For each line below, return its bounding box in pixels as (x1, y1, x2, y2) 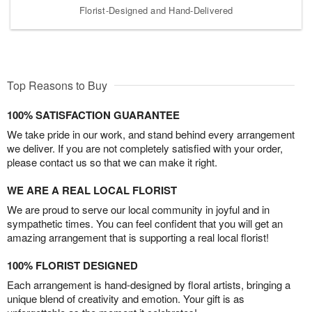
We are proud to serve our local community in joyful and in (7, 201, 270, 217)
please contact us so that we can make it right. (7, 154, 217, 169)
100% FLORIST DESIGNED (7, 257, 138, 273)
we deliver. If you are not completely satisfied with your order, (7, 140, 283, 155)
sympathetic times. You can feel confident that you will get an (7, 215, 283, 231)
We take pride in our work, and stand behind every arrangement (7, 126, 295, 141)
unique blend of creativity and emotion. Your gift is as (7, 290, 244, 306)
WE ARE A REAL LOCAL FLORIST (7, 182, 177, 198)
